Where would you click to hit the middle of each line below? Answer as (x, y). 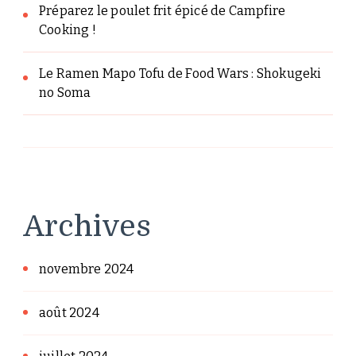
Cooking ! (68, 30)
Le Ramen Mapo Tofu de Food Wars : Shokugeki (180, 74)
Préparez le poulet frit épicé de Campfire (163, 11)
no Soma (65, 93)
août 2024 (69, 312)
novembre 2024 (87, 269)
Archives (87, 227)
